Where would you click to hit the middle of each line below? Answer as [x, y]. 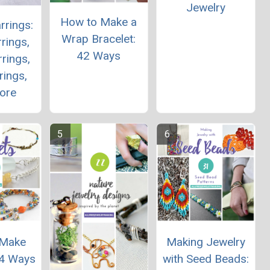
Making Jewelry [206, 242]
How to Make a [99, 22]
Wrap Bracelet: [99, 39]
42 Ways [99, 55]
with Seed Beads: [206, 259]
